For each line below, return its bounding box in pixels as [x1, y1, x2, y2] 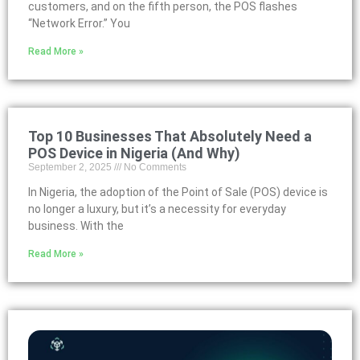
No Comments [121, 162, 186, 173]
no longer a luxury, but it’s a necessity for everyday [28, 202, 286, 215]
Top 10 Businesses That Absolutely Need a [28, 128, 312, 145]
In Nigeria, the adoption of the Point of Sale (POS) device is [28, 186, 328, 198]
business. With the [28, 219, 124, 232]
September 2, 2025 [28, 162, 114, 173]
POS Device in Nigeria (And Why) [28, 145, 240, 162]
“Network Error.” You [28, 17, 130, 30]
